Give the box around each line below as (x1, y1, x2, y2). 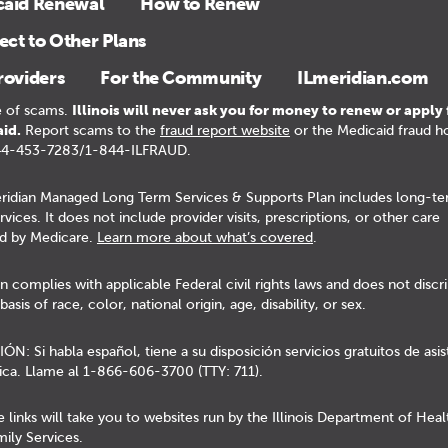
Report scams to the (21, 122, 160, 138)
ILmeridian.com (297, 66, 429, 88)
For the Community (100, 66, 262, 88)
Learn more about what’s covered (97, 229, 313, 245)
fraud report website (160, 122, 290, 138)
